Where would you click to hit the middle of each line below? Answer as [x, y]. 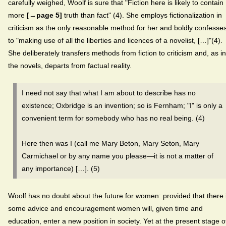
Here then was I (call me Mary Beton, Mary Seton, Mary [110, 144]
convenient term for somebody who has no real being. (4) [113, 118]
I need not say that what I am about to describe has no [109, 93]
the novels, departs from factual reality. [70, 66]
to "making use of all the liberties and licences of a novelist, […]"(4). [115, 41]
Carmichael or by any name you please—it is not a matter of [118, 156]
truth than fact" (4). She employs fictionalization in [142, 15]
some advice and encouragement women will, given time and [105, 208]
